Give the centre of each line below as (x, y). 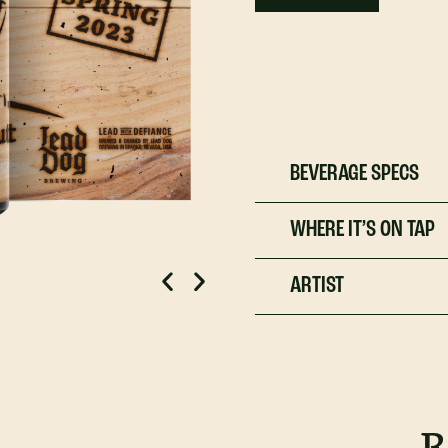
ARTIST (317, 286)
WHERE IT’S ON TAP (363, 230)
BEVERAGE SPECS (355, 174)
